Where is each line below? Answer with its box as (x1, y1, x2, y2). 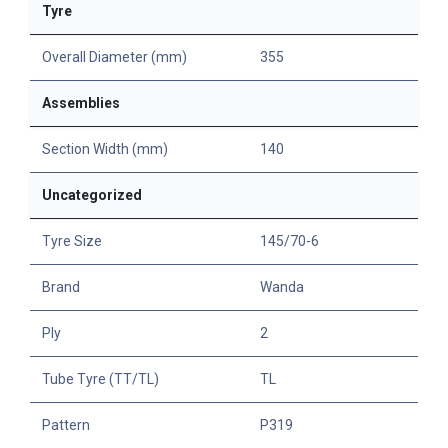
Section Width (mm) (42, 141, 168, 158)
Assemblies (42, 95, 120, 112)
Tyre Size (42, 233, 102, 250)
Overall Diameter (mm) (42, 49, 187, 66)
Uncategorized (42, 187, 142, 204)
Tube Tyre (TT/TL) (42, 371, 159, 388)
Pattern (42, 417, 90, 434)
